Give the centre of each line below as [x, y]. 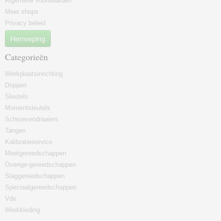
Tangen [15, 130]
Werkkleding [22, 210]
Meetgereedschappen [36, 153]
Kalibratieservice [29, 142]
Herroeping [28, 38]
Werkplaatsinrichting [34, 74]
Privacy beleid [25, 23]
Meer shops [22, 12]
